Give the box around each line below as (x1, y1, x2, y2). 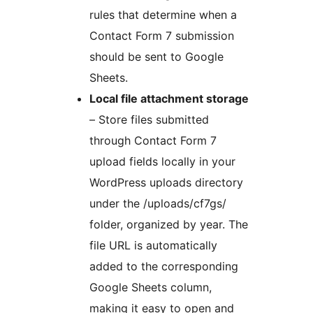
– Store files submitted (89, 112, 209, 127)
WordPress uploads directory (89, 175, 243, 190)
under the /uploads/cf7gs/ (89, 196, 226, 211)
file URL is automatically (89, 238, 217, 253)
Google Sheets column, (89, 280, 212, 295)
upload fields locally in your (89, 154, 235, 169)
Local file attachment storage (89, 92, 249, 106)
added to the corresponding (89, 259, 238, 274)
